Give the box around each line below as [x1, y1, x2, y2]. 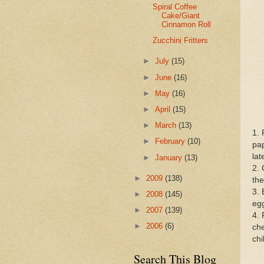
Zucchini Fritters [153, 36, 209, 45]
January [155, 153, 185, 162]
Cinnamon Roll [161, 20, 212, 29]
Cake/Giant [161, 11, 200, 21]
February [155, 137, 188, 146]
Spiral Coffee [153, 2, 197, 12]
